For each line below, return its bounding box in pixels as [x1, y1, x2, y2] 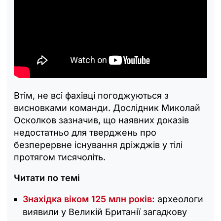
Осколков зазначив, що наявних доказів [14, 115, 189, 126]
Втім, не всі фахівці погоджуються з [14, 90, 169, 101]
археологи [155, 194, 203, 205]
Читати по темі [14, 173, 80, 184]
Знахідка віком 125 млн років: [23, 194, 155, 205]
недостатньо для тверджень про [14, 127, 156, 138]
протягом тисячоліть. [14, 152, 106, 163]
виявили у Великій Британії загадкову [23, 207, 187, 218]
